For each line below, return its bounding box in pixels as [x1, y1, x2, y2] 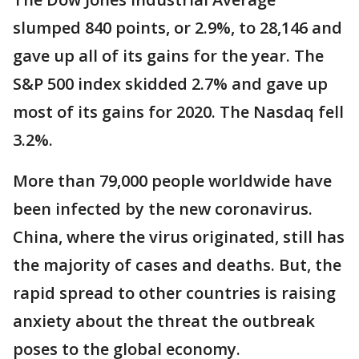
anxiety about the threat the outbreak [13, 310, 315, 332]
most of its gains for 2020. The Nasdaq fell [13, 101, 344, 123]
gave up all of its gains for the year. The [13, 45, 324, 67]
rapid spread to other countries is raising [13, 282, 336, 304]
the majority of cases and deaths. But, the [13, 254, 341, 276]
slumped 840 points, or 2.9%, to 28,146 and [13, 17, 342, 38]
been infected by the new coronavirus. [13, 198, 313, 220]
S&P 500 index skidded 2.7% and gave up [13, 73, 328, 95]
